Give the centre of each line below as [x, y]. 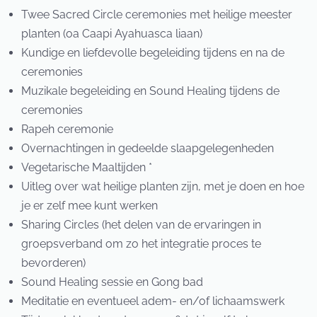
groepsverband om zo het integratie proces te [141, 244]
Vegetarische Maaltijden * [86, 168]
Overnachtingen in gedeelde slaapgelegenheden [147, 149]
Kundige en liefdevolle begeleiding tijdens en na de [152, 53]
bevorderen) [53, 263]
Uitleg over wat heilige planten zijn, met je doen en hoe [162, 187]
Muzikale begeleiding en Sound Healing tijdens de [150, 91]
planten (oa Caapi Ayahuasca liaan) [111, 34]
